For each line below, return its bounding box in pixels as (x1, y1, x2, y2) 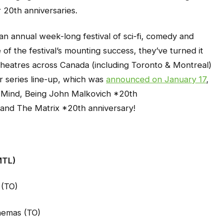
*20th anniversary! (62, 103, 135, 113)
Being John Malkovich (25, 89, 111, 99)
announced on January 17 (106, 74, 206, 85)
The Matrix (17, 103, 62, 113)
